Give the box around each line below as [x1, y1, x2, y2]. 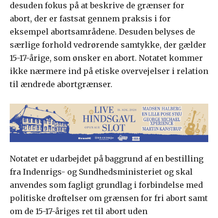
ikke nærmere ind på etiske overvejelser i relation [10, 66, 208, 76]
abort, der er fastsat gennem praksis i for [10, 14, 171, 24]
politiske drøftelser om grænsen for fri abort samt [10, 193, 208, 203]
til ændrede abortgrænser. [10, 79, 112, 90]
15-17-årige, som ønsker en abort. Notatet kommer [10, 53, 203, 63]
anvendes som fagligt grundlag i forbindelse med [10, 180, 203, 190]
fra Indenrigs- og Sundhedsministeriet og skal [10, 167, 193, 177]
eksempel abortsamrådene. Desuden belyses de [10, 27, 195, 37]
